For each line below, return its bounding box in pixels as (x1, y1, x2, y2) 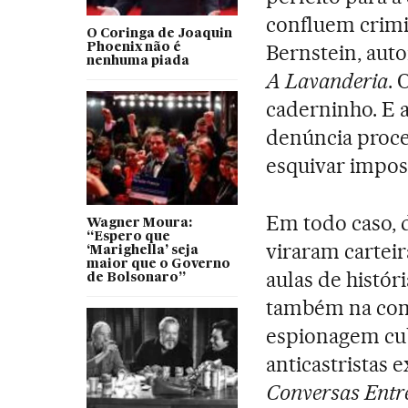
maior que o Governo (86, 257, 230, 270)
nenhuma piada (86, 54, 189, 67)
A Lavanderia (266, 67, 388, 94)
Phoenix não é (86, 40, 181, 54)
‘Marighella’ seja (86, 243, 199, 257)
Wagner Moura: (86, 216, 192, 229)
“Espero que (86, 229, 170, 243)
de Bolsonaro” (86, 270, 186, 284)
